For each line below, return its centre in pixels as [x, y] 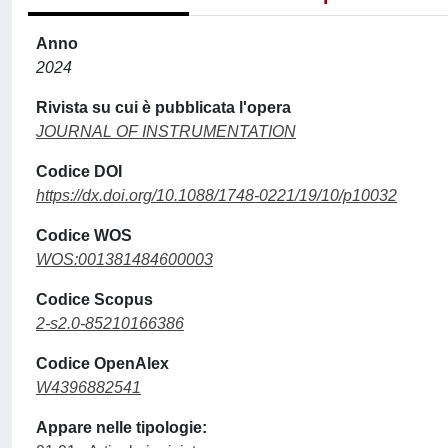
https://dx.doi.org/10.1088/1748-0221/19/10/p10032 [216, 195]
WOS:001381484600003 [124, 259]
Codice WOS [84, 235]
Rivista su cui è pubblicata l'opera [163, 107]
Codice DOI [79, 171]
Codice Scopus [94, 299]
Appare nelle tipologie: [121, 427]
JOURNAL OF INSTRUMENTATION [166, 131]
